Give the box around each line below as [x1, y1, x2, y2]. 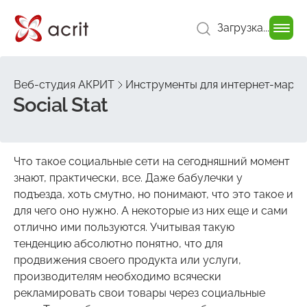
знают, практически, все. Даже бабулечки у [14, 171, 243, 184]
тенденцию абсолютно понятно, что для [14, 236, 223, 250]
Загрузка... [217, 21, 269, 34]
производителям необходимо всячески [14, 269, 221, 283]
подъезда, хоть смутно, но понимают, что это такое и [14, 187, 293, 201]
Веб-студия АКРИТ [14, 77, 114, 91]
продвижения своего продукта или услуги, [14, 253, 241, 267]
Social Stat [12, 93, 108, 116]
